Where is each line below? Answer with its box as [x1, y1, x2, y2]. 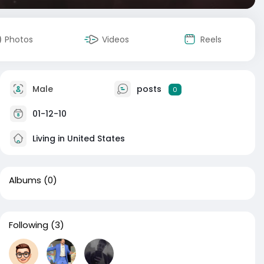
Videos [102, 34, 129, 45]
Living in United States [30, 132, 125, 144]
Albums [9, 174, 41, 186]
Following [9, 219, 48, 231]
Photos [5, 34, 33, 45]
